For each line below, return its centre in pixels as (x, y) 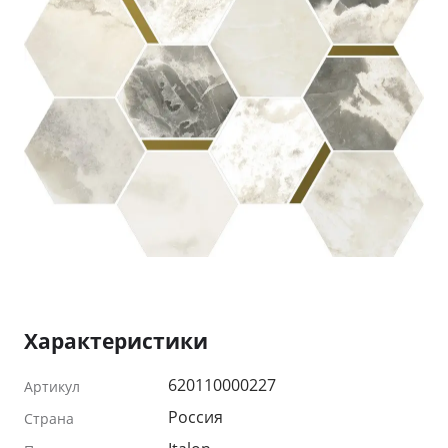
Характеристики (116, 341)
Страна (49, 419)
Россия (195, 417)
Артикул (52, 387)
